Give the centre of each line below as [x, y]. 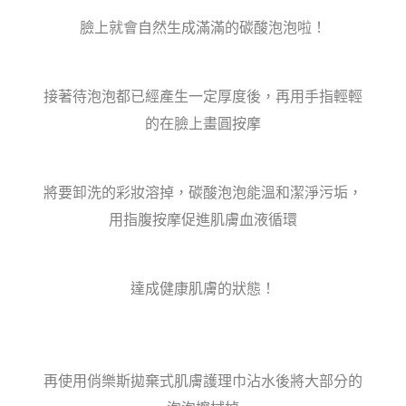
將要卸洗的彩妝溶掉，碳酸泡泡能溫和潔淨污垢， [203, 192]
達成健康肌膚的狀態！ [203, 288]
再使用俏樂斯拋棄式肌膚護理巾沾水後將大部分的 [203, 381]
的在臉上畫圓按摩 [203, 123]
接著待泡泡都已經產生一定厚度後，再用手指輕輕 [203, 96]
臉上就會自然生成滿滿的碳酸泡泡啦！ [203, 27]
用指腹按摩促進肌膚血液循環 [203, 219]
